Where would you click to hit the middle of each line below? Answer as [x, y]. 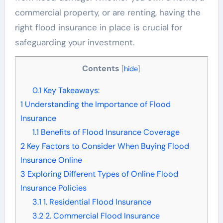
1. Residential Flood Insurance [96, 202]
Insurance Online [51, 160]
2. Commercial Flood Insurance [101, 216]
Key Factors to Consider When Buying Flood [107, 146]
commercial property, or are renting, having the [108, 12]
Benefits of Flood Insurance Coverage [109, 132]
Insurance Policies [53, 188]
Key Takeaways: [70, 90]
